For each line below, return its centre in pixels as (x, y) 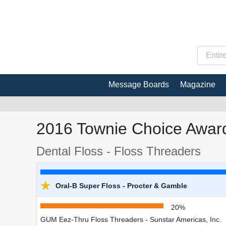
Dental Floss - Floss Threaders (119, 151)
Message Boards (139, 84)
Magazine (198, 84)
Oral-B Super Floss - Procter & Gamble (120, 185)
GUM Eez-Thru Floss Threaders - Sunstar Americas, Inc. (131, 219)
